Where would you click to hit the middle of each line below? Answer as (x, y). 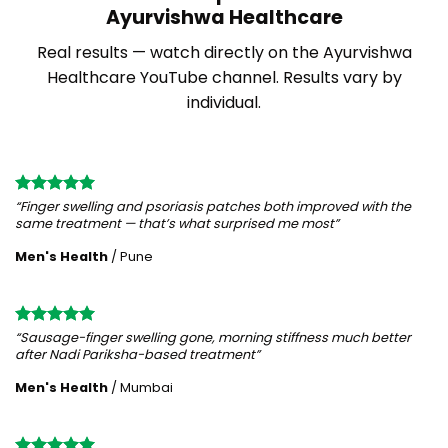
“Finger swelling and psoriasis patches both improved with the (213, 206)
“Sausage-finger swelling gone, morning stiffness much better (213, 337)
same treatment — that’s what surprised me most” (177, 223)
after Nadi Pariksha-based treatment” (137, 354)
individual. (224, 102)
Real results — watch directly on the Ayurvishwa (224, 52)
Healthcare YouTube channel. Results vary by (224, 77)
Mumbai (146, 387)
